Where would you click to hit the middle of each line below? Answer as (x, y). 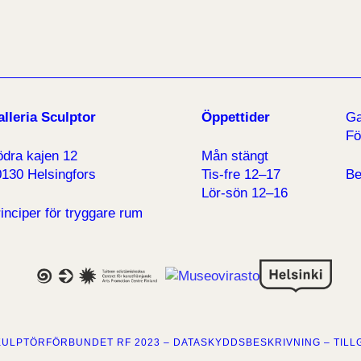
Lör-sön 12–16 (244, 193)
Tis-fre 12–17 (241, 175)
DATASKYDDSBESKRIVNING (247, 343)
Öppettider (235, 118)
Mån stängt (234, 156)
